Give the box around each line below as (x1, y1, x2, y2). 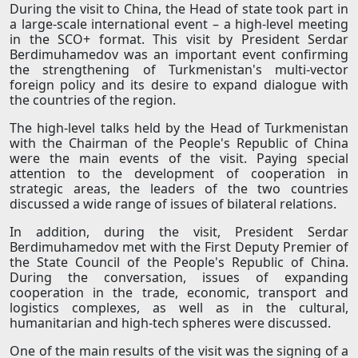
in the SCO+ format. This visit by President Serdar (10, 30, 348, 49)
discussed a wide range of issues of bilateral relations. (10, 195, 336, 213)
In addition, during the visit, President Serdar (10, 223, 348, 241)
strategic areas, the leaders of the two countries (10, 180, 348, 198)
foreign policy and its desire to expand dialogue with (10, 76, 348, 94)
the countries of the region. (10, 91, 176, 109)
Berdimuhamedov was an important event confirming (10, 46, 348, 64)
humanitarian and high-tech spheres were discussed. (10, 314, 331, 332)
